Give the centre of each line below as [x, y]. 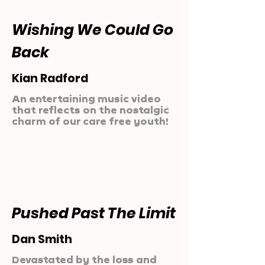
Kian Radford [50, 78]
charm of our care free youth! [90, 121]
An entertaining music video [86, 98]
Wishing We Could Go [93, 30]
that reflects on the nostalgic [91, 110]
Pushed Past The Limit [94, 213]
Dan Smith [42, 239]
